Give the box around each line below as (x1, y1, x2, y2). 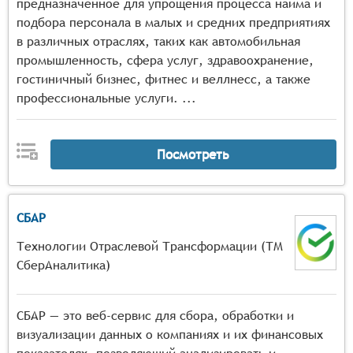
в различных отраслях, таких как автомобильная (17, 34, 300, 49)
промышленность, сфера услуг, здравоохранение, (17, 53, 314, 68)
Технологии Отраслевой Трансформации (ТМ (17, 239, 283, 254)
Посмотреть (157, 146, 230, 162)
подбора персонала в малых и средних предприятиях (17, 15, 330, 30)
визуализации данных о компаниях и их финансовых (17, 327, 323, 342)
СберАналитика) (17, 258, 110, 273)
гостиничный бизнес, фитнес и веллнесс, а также (17, 72, 310, 87)
